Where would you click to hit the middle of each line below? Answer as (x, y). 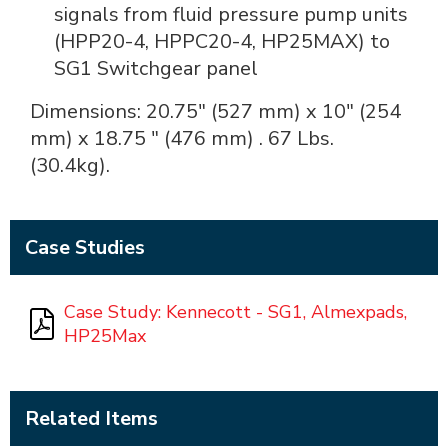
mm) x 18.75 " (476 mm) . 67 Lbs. (182, 138)
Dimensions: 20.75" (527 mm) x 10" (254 (215, 111)
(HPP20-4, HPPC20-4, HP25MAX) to (222, 41)
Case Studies (85, 247)
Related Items (91, 418)
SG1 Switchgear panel (156, 68)
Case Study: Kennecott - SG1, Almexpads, (235, 312)
